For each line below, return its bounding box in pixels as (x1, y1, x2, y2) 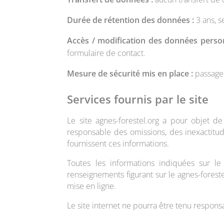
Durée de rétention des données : (67, 14, 194, 25)
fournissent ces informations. (67, 137, 169, 149)
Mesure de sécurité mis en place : (67, 67, 193, 79)
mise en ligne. (67, 180, 116, 191)
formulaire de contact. (67, 47, 146, 58)
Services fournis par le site (67, 91, 209, 106)
